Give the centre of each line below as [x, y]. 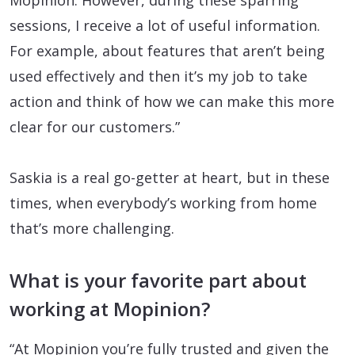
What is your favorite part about [158, 280]
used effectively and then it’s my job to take [158, 76]
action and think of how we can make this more [172, 101]
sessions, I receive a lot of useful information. [165, 25]
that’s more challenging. [92, 228]
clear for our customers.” [95, 126]
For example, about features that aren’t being [167, 50]
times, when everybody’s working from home [163, 202]
